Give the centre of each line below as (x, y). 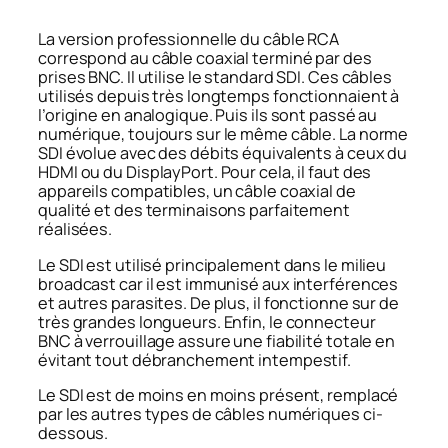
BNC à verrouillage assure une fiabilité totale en (217, 340)
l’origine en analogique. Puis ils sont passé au (208, 115)
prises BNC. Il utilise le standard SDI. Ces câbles (215, 77)
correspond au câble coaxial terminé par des (205, 58)
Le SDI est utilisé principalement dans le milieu (212, 264)
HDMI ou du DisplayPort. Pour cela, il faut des (205, 172)
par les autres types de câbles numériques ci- (210, 413)
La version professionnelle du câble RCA (189, 39)
